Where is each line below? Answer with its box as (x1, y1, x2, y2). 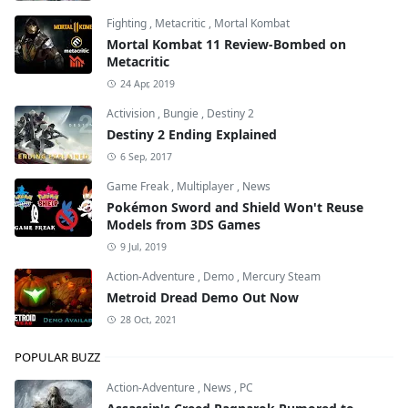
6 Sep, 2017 (119, 149, 172, 163)
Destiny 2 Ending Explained (107, 125, 277, 143)
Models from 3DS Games (107, 215, 260, 233)
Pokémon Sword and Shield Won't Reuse (107, 198, 363, 216)
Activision (107, 105, 158, 121)
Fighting (107, 15, 149, 31)
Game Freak (107, 178, 171, 194)
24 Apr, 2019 (119, 76, 175, 90)
